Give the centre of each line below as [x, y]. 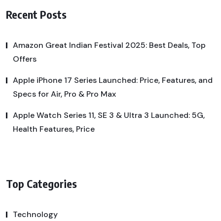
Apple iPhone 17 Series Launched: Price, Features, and [113, 80]
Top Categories [41, 184]
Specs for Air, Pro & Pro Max [64, 94]
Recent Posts [36, 14]
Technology [35, 215]
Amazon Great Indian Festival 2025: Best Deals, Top [109, 45]
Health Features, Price [54, 129]
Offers [25, 59]
